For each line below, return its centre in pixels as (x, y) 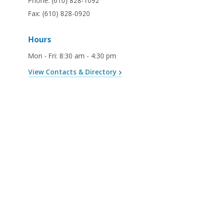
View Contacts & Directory (72, 72)
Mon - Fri (42, 55)
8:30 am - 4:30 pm (88, 55)
